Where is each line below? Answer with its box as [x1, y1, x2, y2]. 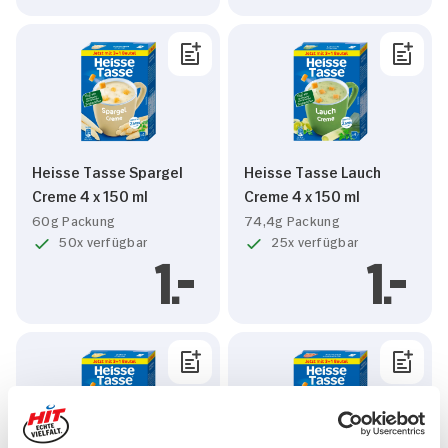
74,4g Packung [244, 210, 340, 228]
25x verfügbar [271, 231, 359, 249]
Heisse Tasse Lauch [244, 160, 381, 180]
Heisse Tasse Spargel [32, 160, 183, 180]
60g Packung [32, 210, 116, 228]
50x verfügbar [59, 231, 148, 249]
